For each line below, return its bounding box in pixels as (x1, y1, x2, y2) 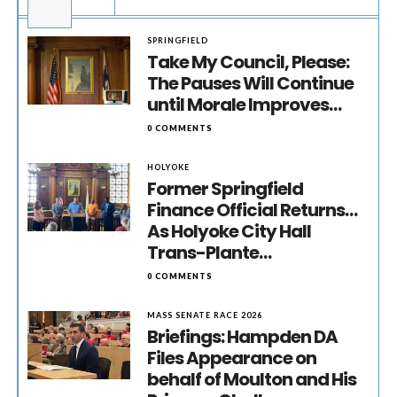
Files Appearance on (147, 346, 317, 370)
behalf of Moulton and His (147, 367, 357, 392)
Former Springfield (147, 176, 304, 201)
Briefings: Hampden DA (147, 324, 339, 349)
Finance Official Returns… (147, 198, 358, 222)
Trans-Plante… (147, 240, 272, 265)
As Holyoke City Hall (147, 219, 312, 244)
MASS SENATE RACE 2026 (147, 310, 263, 320)
